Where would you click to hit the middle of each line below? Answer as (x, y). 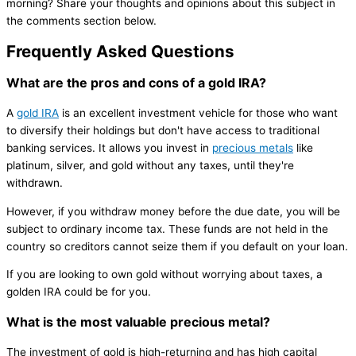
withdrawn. (35, 183)
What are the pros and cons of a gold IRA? (136, 83)
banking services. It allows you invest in (109, 148)
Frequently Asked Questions (120, 52)
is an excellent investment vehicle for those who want (198, 113)
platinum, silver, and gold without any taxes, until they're (150, 166)
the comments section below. (81, 21)
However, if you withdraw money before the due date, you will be (173, 211)
